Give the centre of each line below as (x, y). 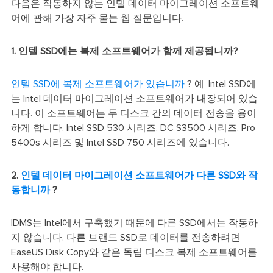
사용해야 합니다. (47, 267)
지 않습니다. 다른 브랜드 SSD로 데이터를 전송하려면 (125, 237)
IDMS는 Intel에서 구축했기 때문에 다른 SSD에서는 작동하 (134, 223)
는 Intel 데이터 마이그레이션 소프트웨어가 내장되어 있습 (134, 98)
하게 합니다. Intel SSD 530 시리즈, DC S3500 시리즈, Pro (133, 128)
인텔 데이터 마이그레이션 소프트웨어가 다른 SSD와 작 (139, 175)
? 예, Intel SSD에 (220, 84)
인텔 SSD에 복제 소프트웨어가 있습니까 (97, 84)
